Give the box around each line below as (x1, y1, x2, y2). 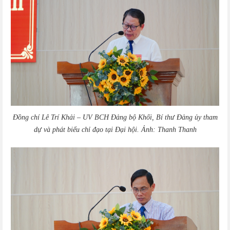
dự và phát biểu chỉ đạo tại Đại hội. (33, 126, 141, 133)
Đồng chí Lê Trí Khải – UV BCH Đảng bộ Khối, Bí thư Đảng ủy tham (12, 113, 218, 121)
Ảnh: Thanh (141, 126, 176, 133)
